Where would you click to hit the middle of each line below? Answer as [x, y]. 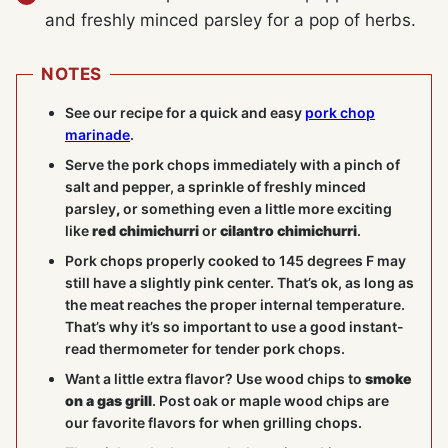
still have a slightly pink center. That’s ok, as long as [239, 283]
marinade [97, 135]
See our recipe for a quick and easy [185, 113]
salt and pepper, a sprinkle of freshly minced [215, 187]
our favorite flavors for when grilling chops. [213, 423]
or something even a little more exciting [256, 209]
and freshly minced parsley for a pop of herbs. [230, 20]
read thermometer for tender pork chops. [205, 349]
